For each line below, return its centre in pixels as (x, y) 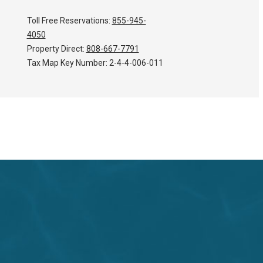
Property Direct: (56, 49)
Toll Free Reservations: (69, 21)
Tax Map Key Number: (68, 63)
